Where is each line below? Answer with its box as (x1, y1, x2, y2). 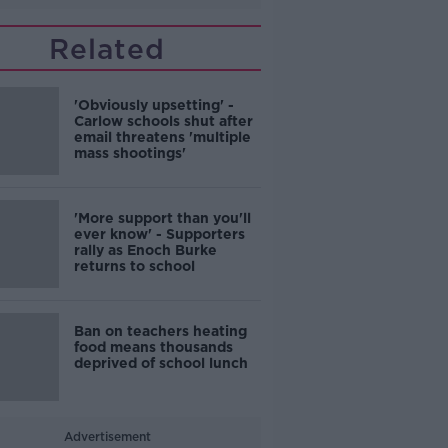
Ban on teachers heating (73, 323, 247, 339)
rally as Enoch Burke (73, 242, 217, 258)
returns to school (73, 258, 195, 274)
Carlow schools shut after (73, 113, 253, 129)
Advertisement (63, 429, 151, 444)
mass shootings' (73, 145, 186, 161)
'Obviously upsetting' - (73, 97, 234, 113)
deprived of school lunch (73, 355, 248, 371)
